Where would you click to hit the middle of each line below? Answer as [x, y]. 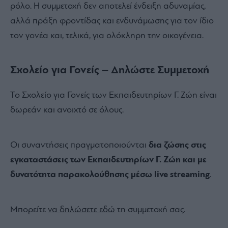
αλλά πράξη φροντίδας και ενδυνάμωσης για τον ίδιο [112, 21]
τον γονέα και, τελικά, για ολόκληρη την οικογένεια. [107, 36]
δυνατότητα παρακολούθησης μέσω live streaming [110, 175]
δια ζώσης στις [177, 146]
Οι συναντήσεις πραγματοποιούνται [79, 146]
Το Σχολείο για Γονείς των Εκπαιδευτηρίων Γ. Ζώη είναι [113, 96]
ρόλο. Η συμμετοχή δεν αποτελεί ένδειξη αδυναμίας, [108, 7]
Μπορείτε [29, 210]
